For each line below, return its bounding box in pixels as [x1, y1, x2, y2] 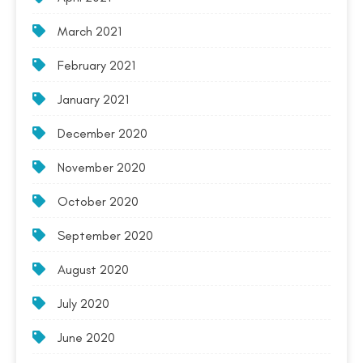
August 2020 [58, 262, 129, 277]
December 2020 [58, 126, 147, 141]
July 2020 [58, 296, 109, 311]
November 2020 [58, 160, 146, 175]
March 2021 [58, 23, 122, 39]
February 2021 [58, 58, 135, 73]
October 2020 [58, 194, 139, 209]
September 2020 [58, 228, 153, 243]
